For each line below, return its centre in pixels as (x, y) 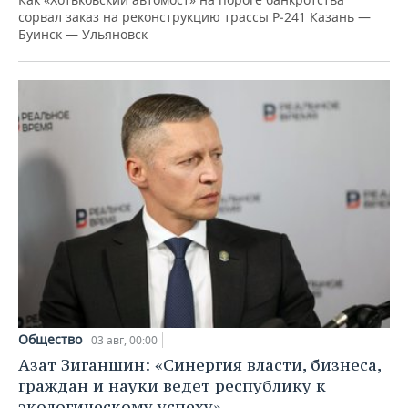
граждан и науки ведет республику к (172, 385)
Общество (50, 339)
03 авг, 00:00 (124, 340)
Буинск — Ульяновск (83, 35)
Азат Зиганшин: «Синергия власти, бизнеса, (199, 364)
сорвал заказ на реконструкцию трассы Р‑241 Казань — (194, 17)
